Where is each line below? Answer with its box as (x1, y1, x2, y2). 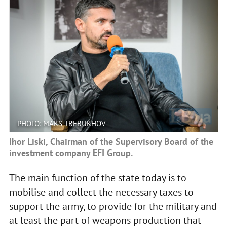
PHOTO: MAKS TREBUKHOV (17, 118, 106, 128)
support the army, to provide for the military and (9, 199, 217, 213)
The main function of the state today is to (9, 171, 186, 184)
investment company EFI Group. (9, 146, 133, 159)
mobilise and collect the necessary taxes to (9, 185, 194, 199)
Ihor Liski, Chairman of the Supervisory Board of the (9, 135, 213, 147)
